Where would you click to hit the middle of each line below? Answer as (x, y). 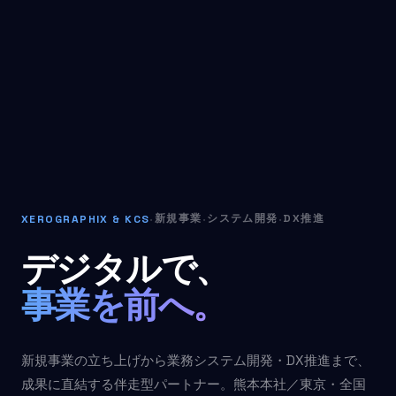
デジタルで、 (126, 269)
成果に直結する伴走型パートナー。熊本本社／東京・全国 (194, 384)
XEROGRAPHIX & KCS (86, 219)
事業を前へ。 (124, 305)
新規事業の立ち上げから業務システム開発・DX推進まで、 (196, 360)
